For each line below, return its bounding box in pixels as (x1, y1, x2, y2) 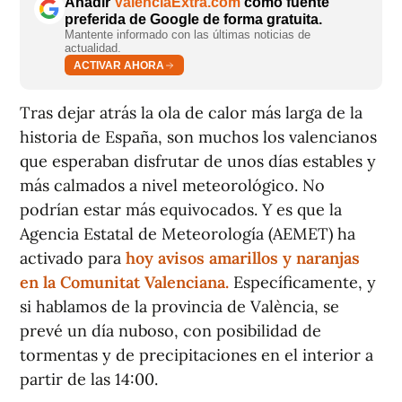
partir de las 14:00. (20, 369, 162, 390)
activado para (20, 248, 126, 269)
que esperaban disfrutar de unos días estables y (20, 151, 376, 172)
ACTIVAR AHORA (74, 58, 164, 72)
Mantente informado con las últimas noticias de (65, 28, 310, 42)
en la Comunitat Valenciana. (20, 272, 229, 293)
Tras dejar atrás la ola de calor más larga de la (20, 102, 363, 124)
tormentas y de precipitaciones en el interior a (20, 345, 373, 366)
